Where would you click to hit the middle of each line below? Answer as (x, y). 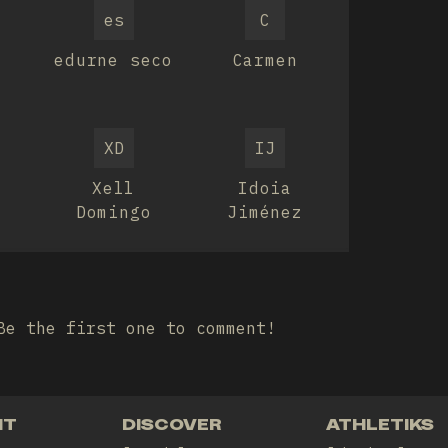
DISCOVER (171, 424)
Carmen (265, 60)
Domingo (113, 212)
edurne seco (114, 60)
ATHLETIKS (380, 424)
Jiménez (265, 212)
